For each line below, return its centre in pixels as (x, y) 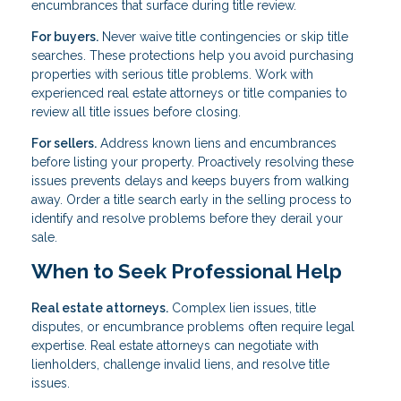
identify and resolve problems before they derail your (187, 218)
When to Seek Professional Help (187, 271)
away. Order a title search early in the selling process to (192, 199)
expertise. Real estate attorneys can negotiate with (175, 345)
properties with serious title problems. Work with (172, 74)
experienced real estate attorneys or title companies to (189, 93)
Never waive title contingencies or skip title (223, 36)
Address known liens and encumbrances (217, 143)
